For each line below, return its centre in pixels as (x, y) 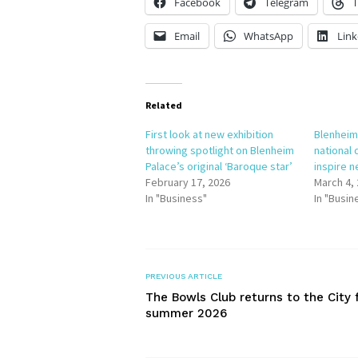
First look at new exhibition (209, 134)
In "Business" (176, 198)
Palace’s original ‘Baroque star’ (219, 166)
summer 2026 (186, 313)
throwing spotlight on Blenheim (220, 150)
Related (164, 105)
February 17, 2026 (188, 182)
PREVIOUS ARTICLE (184, 276)
